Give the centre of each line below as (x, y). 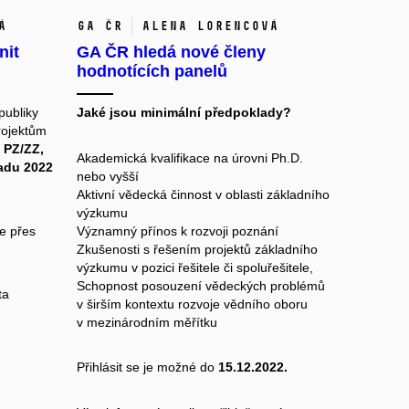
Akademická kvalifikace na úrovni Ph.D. (189, 157)
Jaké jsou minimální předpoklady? (184, 113)
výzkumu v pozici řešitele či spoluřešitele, (194, 267)
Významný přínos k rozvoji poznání (177, 231)
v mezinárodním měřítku (147, 322)
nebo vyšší (107, 176)
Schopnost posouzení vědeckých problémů (200, 285)
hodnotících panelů (152, 72)
